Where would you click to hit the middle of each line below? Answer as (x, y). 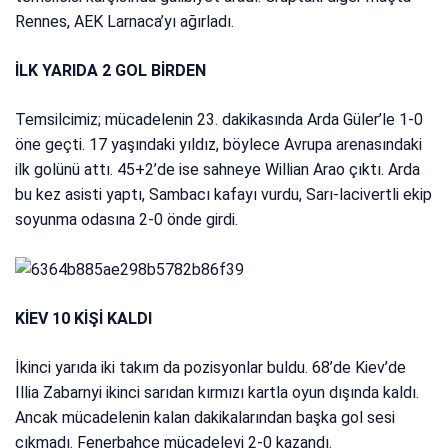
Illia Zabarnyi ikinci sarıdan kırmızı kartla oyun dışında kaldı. (217, 393)
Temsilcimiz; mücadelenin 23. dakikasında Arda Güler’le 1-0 (219, 120)
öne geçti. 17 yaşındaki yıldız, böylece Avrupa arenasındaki (219, 145)
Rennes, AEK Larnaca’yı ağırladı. (125, 22)
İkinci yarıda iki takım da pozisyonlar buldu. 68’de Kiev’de (211, 368)
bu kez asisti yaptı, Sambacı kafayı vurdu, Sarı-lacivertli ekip (224, 195)
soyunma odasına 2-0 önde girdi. (127, 220)
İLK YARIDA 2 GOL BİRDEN (111, 71)
